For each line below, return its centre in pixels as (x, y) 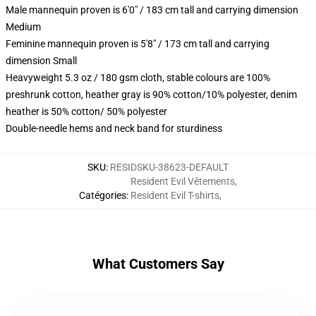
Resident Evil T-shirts (175, 195)
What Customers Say (158, 264)
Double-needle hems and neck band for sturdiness (114, 128)
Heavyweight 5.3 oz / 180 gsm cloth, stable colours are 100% (138, 78)
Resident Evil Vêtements (183, 181)
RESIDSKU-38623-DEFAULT (169, 167)
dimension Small (41, 61)
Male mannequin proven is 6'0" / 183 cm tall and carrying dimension (152, 10)
